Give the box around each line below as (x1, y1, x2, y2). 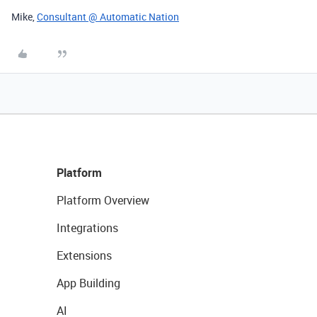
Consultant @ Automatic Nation (37, 9, 179, 23)
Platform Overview (57, 192, 149, 208)
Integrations (57, 219, 118, 236)
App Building (57, 275, 120, 291)
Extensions (57, 247, 112, 263)
